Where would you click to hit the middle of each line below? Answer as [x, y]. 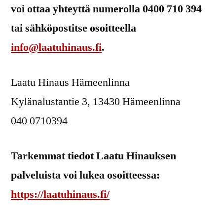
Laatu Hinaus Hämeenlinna [70, 82]
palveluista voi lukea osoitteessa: [85, 175]
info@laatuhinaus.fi [56, 47]
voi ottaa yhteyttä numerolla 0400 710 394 [106, 9]
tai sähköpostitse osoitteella [74, 28]
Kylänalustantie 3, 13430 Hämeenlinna [96, 101]
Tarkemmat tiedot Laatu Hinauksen [93, 156]
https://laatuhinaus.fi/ [60, 194]
